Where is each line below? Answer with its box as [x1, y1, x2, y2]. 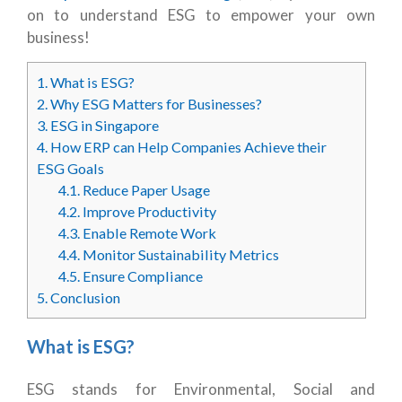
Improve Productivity [80, 203, 217, 220]
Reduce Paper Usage [80, 181, 211, 198]
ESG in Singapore [48, 117, 159, 134]
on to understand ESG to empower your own [27, 5, 375, 24]
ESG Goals [37, 160, 104, 177]
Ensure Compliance [80, 267, 204, 284]
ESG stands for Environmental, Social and [27, 380, 375, 399]
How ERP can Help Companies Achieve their [48, 138, 327, 155]
